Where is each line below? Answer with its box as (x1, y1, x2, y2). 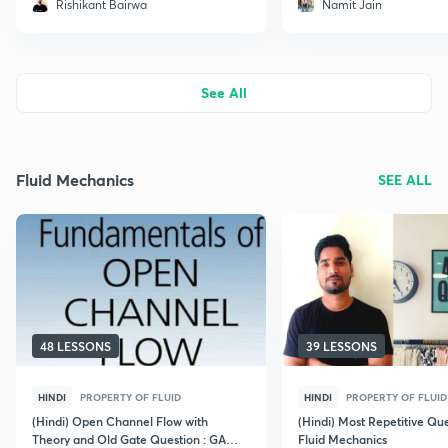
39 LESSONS (306, 338, 377, 354)
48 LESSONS (40, 338, 111, 354)
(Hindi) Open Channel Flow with (32, 413, 208, 429)
